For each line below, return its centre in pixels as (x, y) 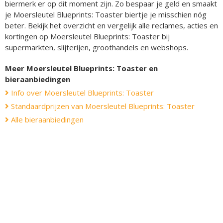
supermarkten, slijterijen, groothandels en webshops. (97, 47)
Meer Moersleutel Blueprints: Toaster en (81, 68)
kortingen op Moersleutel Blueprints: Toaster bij (87, 36)
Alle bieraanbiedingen (46, 119)
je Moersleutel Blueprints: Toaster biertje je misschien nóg (106, 14)
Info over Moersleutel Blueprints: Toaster (81, 92)
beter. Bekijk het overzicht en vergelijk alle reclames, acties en (111, 25)
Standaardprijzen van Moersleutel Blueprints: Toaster (102, 106)
